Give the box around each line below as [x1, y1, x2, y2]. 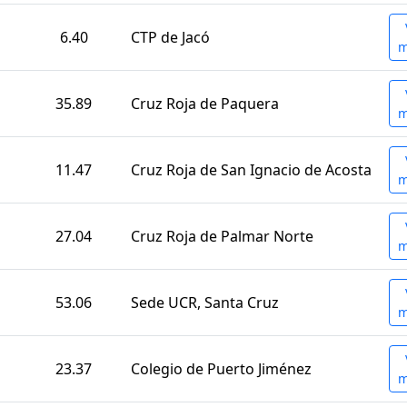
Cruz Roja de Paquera [131, 94, 279, 114]
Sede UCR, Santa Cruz [131, 293, 279, 313]
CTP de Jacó [131, 27, 210, 48]
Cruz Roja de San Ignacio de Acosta [131, 160, 372, 181]
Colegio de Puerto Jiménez [131, 359, 312, 380]
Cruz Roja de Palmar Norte [131, 226, 313, 247]
